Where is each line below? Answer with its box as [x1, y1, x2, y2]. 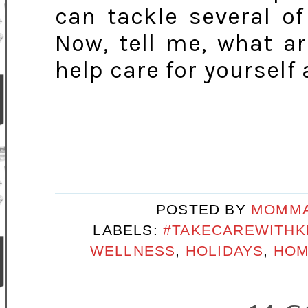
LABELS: [93, 222, 164, 239]
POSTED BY [155, 201, 251, 218]
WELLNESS [89, 243, 176, 260]
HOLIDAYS [185, 243, 264, 260]
